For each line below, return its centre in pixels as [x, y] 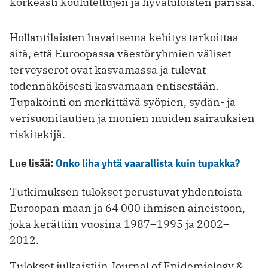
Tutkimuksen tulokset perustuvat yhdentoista [126, 192]
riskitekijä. [37, 135]
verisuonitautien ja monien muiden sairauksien [132, 118]
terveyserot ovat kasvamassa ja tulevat [108, 70]
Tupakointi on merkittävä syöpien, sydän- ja [123, 102]
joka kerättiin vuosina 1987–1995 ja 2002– [120, 224]
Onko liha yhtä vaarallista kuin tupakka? [148, 163]
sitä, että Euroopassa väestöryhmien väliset [120, 54]
